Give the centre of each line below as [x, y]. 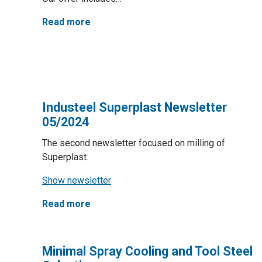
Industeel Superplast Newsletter [135, 107]
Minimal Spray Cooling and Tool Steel [147, 251]
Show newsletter [77, 180]
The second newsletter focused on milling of [134, 143]
